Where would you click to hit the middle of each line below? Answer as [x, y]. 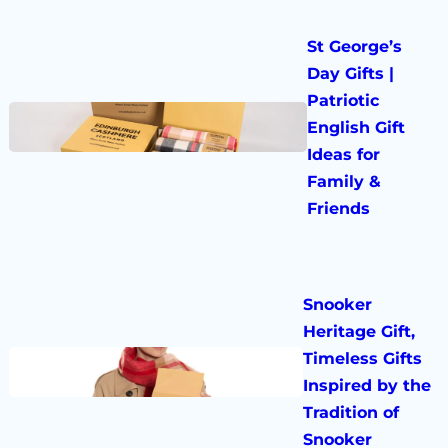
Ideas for [344, 154]
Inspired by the [367, 385]
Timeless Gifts [363, 358]
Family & [344, 181]
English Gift [356, 127]
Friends [339, 208]
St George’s [355, 46]
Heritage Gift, [359, 331]
